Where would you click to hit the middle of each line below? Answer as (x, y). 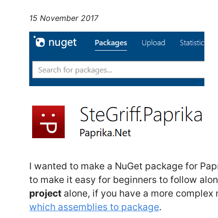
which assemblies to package (94, 207)
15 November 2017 (64, 18)
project (45, 193)
